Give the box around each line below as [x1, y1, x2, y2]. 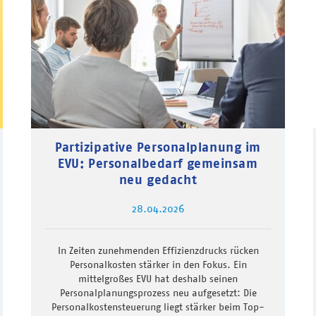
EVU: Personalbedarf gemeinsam [58, 155, 258, 172]
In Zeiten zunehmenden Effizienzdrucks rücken [57, 244, 259, 257]
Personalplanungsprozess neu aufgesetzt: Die [59, 286, 257, 300]
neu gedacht [119, 171, 197, 188]
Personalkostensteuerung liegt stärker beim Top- [51, 300, 265, 314]
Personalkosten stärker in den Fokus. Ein [69, 258, 247, 272]
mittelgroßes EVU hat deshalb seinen [78, 272, 238, 286]
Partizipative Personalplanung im [55, 139, 261, 156]
